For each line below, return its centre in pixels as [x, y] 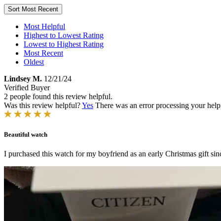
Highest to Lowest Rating [64, 35]
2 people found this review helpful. [58, 96]
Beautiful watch [26, 135]
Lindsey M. [23, 79]
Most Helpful [44, 26]
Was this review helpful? [43, 105]
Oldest [34, 62]
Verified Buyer [27, 88]
